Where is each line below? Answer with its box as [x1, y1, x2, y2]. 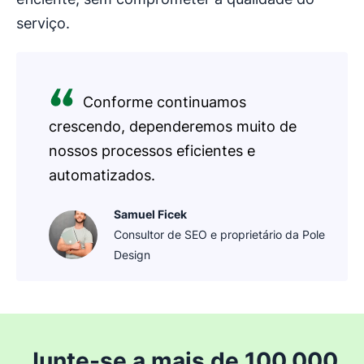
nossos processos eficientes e [49, 142, 255, 160]
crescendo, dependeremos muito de [49, 118, 297, 136]
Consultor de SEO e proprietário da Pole [114, 227, 325, 242]
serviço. [16, 15, 70, 32]
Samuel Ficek [114, 207, 187, 222]
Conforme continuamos [83, 93, 246, 111]
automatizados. [49, 167, 155, 184]
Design [114, 248, 150, 262]
